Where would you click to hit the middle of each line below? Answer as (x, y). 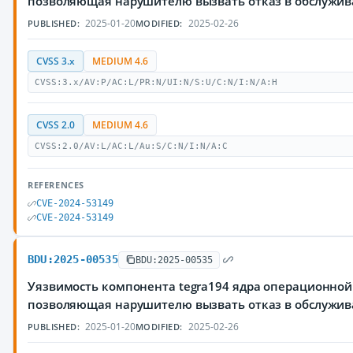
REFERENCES (56, 185)
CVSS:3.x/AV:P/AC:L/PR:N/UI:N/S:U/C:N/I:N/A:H (156, 82)
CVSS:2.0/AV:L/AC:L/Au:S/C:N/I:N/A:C (131, 146)
